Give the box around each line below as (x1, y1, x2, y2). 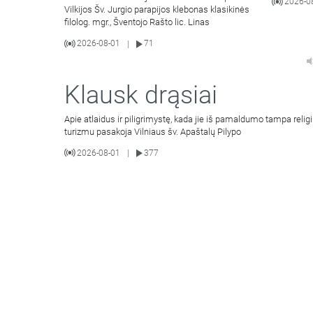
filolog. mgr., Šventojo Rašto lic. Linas (64, 17, 210, 28)
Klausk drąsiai (64, 80, 217, 110)
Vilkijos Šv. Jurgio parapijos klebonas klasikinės (64, 4, 249, 15)
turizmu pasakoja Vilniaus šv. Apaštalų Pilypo (64, 126, 241, 137)
